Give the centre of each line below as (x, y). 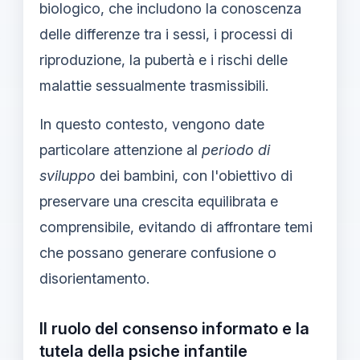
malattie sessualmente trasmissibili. (154, 85)
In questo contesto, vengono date (152, 124)
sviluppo (67, 175)
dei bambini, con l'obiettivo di (194, 175)
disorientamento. (94, 278)
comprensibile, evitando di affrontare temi (176, 227)
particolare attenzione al (121, 149)
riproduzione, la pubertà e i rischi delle (164, 59)
